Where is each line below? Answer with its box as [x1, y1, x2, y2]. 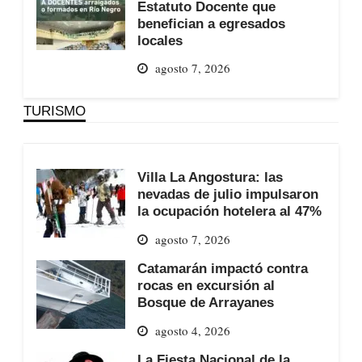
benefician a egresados [137, 15, 285, 31]
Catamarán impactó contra [137, 261, 308, 276]
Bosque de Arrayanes [137, 295, 274, 310]
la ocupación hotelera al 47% [137, 204, 322, 219]
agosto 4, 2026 [154, 322, 230, 339]
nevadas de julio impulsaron [137, 187, 318, 202]
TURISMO [23, 103, 86, 119]
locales [137, 32, 183, 48]
